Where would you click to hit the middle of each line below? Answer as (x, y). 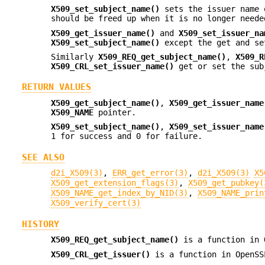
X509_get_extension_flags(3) (115, 182)
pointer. (115, 112)
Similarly (75, 56)
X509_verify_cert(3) (96, 203)
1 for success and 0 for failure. (127, 136)
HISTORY (40, 224)
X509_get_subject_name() (106, 103)
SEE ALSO (43, 157)
